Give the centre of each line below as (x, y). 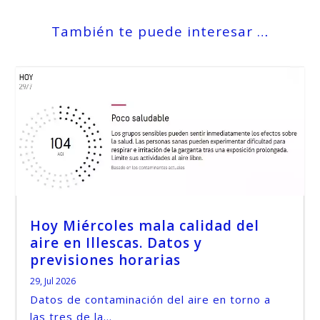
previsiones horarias (106, 260)
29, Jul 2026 (53, 281)
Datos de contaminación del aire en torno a (151, 300)
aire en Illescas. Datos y (116, 243)
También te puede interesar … (160, 31)
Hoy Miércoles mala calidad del (145, 226)
